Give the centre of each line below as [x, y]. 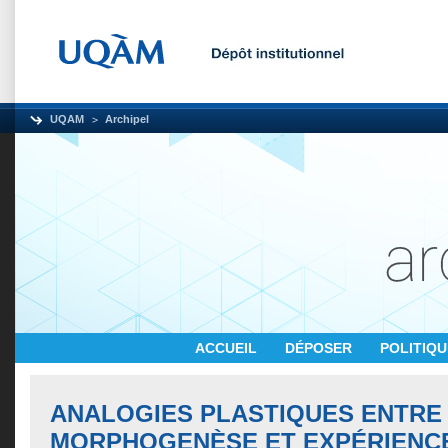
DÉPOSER [320, 348]
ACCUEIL [228, 348]
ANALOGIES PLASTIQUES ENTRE [246, 413]
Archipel [127, 119]
